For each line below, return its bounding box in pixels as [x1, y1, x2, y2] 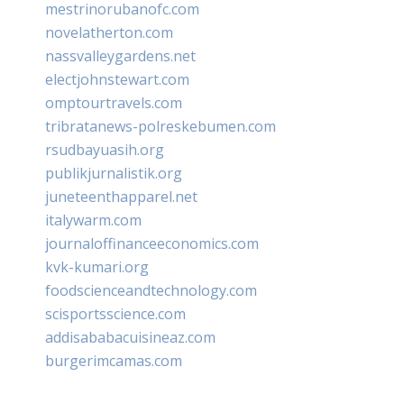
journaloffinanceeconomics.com [45, 233, 259, 253]
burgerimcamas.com [45, 350, 182, 371]
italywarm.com [45, 209, 142, 230]
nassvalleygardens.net [45, 45, 196, 66]
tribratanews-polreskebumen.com [45, 115, 276, 136]
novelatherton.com [45, 22, 173, 42]
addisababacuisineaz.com [45, 326, 216, 347]
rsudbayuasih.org [45, 139, 164, 160]
